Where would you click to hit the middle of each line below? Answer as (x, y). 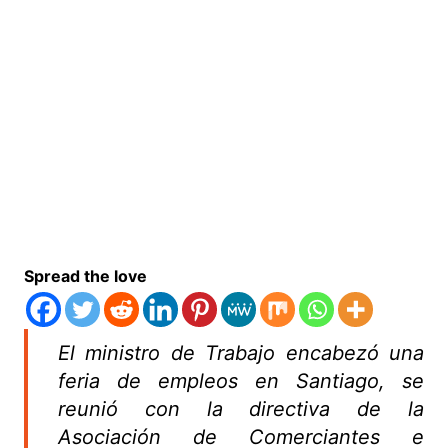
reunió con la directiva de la (241, 409)
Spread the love (85, 276)
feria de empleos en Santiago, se (241, 381)
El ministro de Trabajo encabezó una (241, 353)
